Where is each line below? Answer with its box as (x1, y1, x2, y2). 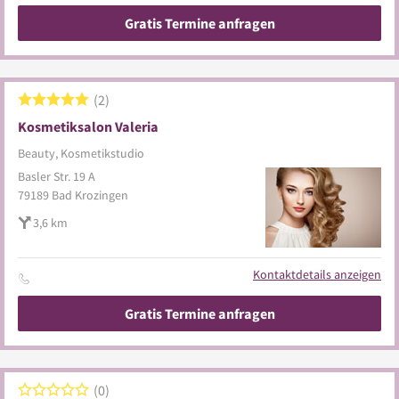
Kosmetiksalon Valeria (18, 118, 159, 135)
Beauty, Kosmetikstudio (18, 145, 144, 161)
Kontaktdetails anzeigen (253, 266, 381, 282)
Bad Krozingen (52, 187, 128, 203)
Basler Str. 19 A (18, 168, 95, 184)
